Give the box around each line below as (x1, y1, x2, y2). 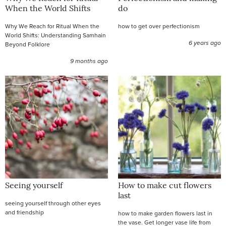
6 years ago (189, 38, 221, 47)
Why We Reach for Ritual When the (5, 22, 99, 30)
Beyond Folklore (5, 40, 50, 48)
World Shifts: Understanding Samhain (5, 31, 106, 39)
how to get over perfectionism (118, 22, 200, 30)
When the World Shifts (5, 5, 90, 13)
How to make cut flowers (118, 182, 211, 190)
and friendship (5, 208, 44, 216)
